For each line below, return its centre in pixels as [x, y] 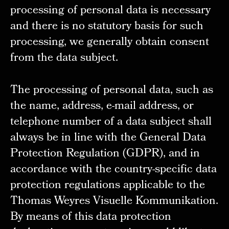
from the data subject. [64, 59]
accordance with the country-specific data [113, 170]
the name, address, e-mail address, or [102, 107]
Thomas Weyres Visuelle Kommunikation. [114, 202]
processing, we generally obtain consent [109, 43]
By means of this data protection [90, 218]
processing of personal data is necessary [110, 11]
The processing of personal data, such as [111, 91]
